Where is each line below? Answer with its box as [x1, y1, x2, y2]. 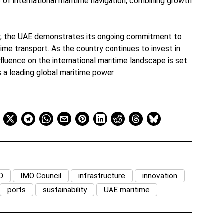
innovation [142, 171, 178, 181]
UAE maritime [103, 185, 150, 195]
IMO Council [20, 171, 62, 181]
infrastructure [78, 171, 126, 181]
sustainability [42, 185, 87, 195]
